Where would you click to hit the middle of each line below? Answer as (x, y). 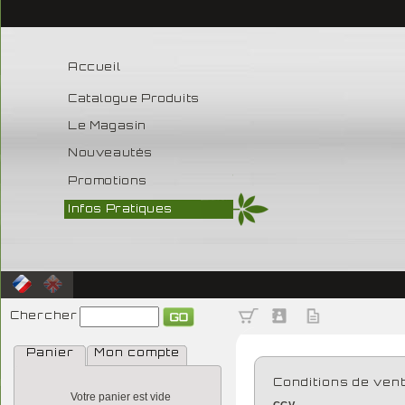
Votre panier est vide (121, 397)
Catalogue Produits (134, 98)
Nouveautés (110, 152)
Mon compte (137, 352)
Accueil (94, 66)
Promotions (108, 180)
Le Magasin (107, 125)
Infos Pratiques (120, 208)
